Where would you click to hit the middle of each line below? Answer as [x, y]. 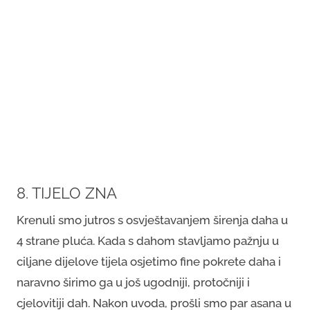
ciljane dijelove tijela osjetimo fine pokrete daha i [149, 262]
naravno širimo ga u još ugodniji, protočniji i [133, 282]
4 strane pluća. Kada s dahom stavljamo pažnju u [148, 241]
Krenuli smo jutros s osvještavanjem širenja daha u [152, 220]
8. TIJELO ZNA [67, 193]
